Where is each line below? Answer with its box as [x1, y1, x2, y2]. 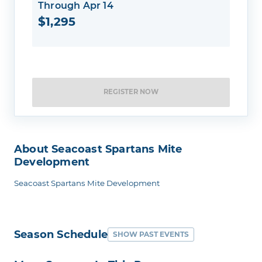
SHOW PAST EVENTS [113, 230, 189, 239]
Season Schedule [14, 227, 108, 241]
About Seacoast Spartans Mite [14, 142, 182, 156]
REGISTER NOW [104, 88, 158, 96]
